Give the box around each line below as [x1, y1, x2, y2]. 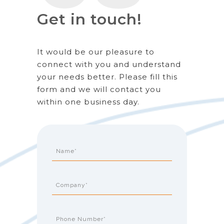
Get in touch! [37, 9, 142, 28]
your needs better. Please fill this [37, 71, 177, 81]
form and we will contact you [37, 84, 161, 94]
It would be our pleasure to [37, 46, 154, 56]
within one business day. [37, 96, 139, 106]
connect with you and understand [37, 59, 181, 69]
